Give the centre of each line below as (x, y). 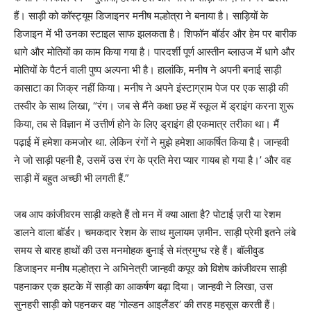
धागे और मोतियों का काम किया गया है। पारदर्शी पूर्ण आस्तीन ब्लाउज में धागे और (154, 51)
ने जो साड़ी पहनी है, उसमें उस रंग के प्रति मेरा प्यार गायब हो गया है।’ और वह (152, 160)
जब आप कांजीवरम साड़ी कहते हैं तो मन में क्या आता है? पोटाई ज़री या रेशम (148, 214)
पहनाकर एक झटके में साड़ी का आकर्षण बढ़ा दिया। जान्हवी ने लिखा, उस (143, 286)
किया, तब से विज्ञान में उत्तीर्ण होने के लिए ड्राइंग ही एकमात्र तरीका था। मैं (146, 124)
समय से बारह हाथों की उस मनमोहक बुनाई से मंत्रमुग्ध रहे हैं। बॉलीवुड (139, 250)
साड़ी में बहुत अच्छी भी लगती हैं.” (72, 178)
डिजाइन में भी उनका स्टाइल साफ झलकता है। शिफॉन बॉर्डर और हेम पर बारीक (155, 33)
